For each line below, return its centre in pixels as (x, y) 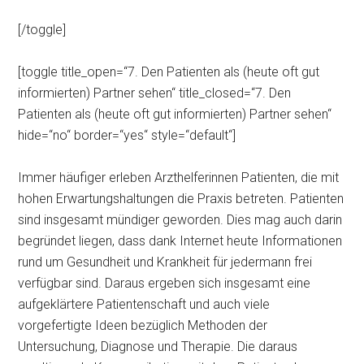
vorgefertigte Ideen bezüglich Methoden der (143, 325)
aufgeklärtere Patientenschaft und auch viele (144, 304)
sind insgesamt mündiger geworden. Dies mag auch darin (180, 220)
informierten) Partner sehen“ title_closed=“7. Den (155, 93)
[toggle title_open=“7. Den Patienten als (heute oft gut (169, 72)
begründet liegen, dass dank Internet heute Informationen (180, 241)
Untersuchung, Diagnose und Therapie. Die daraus (158, 347)
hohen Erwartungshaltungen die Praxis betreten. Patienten (181, 199)
